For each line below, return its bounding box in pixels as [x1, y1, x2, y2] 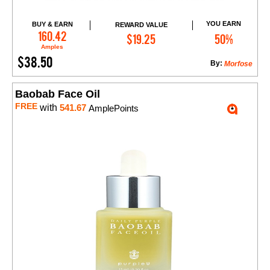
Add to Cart [125, 28, 169, 39]
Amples [41, 43, 64, 51]
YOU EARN [206, 20, 242, 28]
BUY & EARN [31, 20, 73, 28]
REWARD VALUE [115, 20, 168, 28]
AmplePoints [86, 103, 139, 114]
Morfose [224, 60, 253, 69]
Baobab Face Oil [15, 88, 100, 101]
